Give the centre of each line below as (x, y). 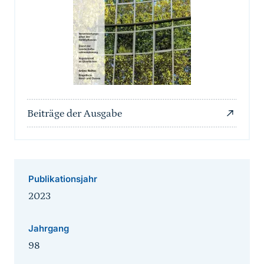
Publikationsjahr (63, 179)
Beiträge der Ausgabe (75, 114)
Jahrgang (49, 229)
